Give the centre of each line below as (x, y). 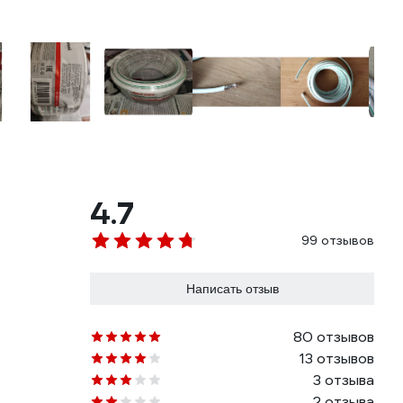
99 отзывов (338, 240)
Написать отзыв (232, 289)
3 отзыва (344, 380)
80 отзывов (334, 337)
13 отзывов (337, 358)
